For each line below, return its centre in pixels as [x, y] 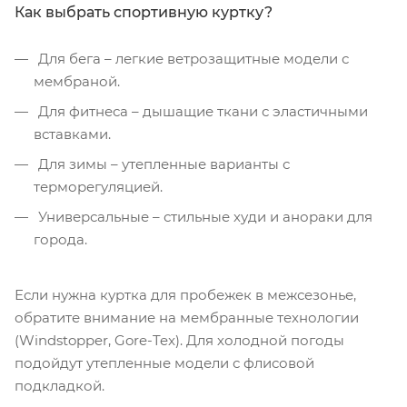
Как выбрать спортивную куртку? [144, 12]
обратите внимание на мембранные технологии [187, 317]
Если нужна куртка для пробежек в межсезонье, [185, 294]
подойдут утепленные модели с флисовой [164, 362]
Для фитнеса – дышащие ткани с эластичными [201, 111]
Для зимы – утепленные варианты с [162, 164]
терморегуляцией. [98, 186]
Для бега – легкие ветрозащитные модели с [192, 58]
